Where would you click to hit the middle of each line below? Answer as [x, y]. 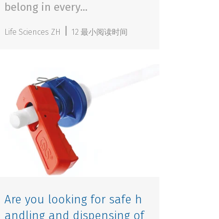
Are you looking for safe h [74, 199]
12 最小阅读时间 [100, 32]
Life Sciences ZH [33, 32]
